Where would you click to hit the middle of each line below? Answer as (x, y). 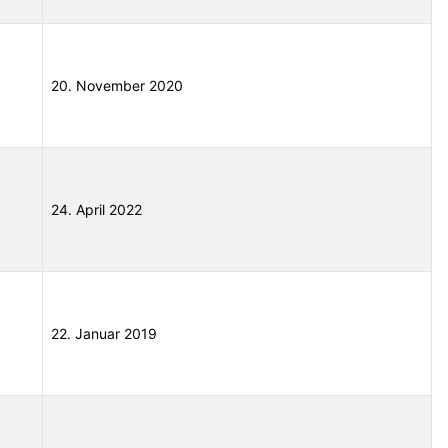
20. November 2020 (117, 86)
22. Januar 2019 (104, 334)
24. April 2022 (96, 210)
